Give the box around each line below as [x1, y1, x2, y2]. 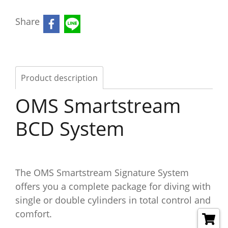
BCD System [15, 115, 124, 141]
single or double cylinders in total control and [15, 194, 211, 206]
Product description [21, 72, 98, 83]
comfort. [15, 208, 52, 220]
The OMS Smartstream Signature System [15, 166, 189, 179]
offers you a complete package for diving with [15, 180, 211, 192]
